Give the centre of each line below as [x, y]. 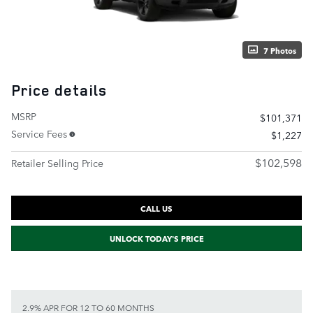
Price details [59, 90]
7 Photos [280, 50]
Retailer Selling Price [57, 162]
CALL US [156, 208]
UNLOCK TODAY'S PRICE [156, 238]
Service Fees [39, 133]
